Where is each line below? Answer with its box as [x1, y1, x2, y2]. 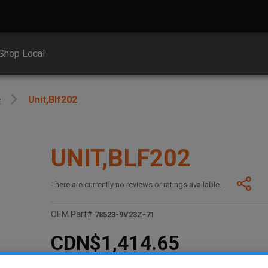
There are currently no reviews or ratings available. [51, 180, 222, 190]
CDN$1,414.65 [51, 231, 180, 255]
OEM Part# [51, 209, 93, 220]
